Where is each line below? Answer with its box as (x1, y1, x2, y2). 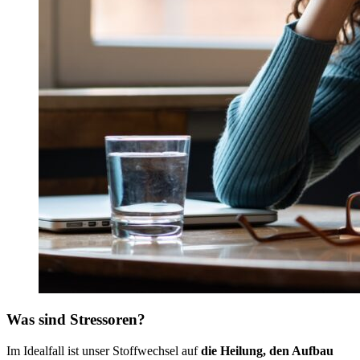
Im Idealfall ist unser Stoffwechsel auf (6, 344, 201, 358)
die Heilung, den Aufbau (201, 344, 333, 358)
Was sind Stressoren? (6, 311, 145, 329)
